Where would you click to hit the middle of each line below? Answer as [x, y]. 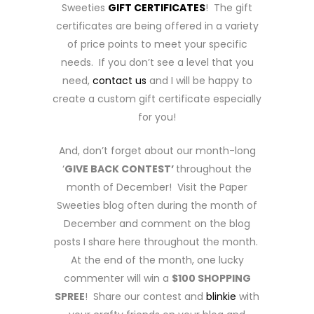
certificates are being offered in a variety [157, 26]
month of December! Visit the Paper [157, 187]
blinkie [221, 296]
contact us [119, 81]
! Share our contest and [145, 296]
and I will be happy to [199, 81]
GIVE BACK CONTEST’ [120, 169]
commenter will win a [117, 278]
